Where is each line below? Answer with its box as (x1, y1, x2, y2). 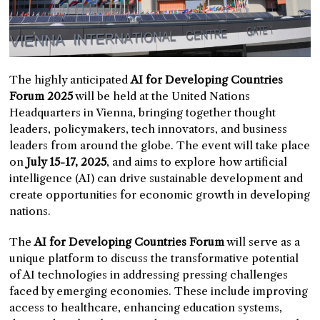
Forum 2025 (9, 89, 74, 104)
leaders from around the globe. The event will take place (9, 139, 311, 153)
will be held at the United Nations (73, 89, 251, 104)
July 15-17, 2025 (26, 155, 107, 169)
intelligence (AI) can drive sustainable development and (9, 171, 304, 186)
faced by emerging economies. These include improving (9, 284, 309, 299)
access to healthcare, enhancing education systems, (9, 301, 283, 315)
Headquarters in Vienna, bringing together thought (9, 106, 276, 120)
